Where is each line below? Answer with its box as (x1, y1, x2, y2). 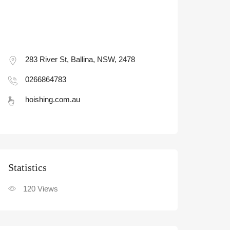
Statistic (8, 162, 43, 173)
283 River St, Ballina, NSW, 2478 (25, 55, 135, 64)
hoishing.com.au (25, 95, 80, 104)
